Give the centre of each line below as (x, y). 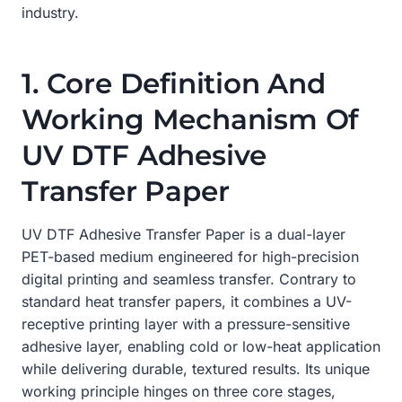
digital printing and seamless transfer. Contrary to (189, 279)
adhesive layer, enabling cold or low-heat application (201, 346)
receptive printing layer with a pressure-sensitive (186, 323)
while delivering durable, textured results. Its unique (196, 368)
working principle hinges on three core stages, (179, 391)
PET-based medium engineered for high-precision (190, 256)
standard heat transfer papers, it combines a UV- (187, 301)
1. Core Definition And (174, 84)
